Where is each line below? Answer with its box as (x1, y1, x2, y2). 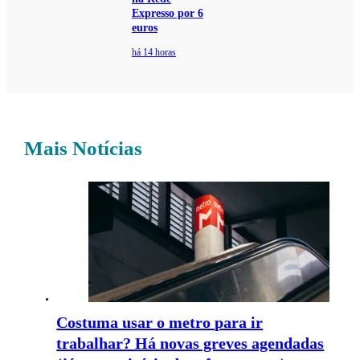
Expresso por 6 (131, 7, 203, 20)
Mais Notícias (24, 137, 143, 160)
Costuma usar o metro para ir (56, 313, 264, 332)
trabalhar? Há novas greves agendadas (56, 334, 325, 353)
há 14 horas (131, 47, 176, 59)
